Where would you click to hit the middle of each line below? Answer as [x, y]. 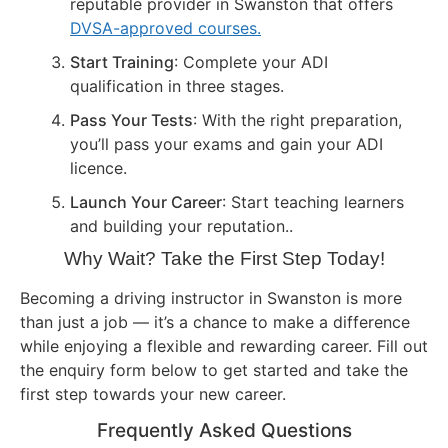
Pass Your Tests [131, 120]
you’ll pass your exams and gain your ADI [226, 144]
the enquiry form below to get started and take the [214, 370]
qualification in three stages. [177, 86]
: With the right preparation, [297, 120]
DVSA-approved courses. [165, 28]
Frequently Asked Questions [224, 431]
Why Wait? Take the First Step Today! [224, 259]
